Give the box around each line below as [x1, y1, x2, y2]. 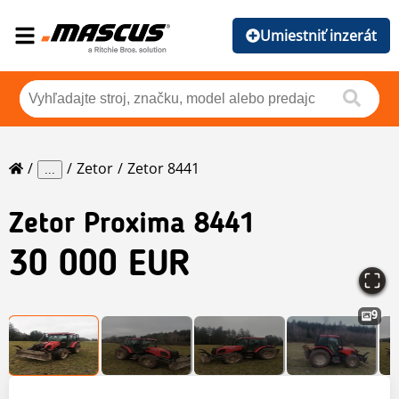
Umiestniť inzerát [260, 26, 377, 45]
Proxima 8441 [84, 211, 255, 240]
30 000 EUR [9, 248, 191, 285]
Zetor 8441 [127, 159, 199, 179]
